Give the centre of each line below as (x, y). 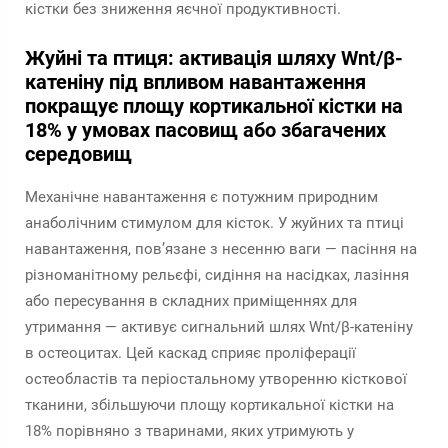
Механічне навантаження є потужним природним (201, 197)
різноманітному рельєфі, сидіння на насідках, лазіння (217, 275)
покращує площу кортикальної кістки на (214, 106)
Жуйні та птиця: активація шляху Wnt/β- (214, 58)
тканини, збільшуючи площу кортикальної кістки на (209, 405)
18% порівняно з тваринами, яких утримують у (189, 431)
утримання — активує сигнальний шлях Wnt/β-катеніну (219, 327)
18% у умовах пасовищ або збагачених (205, 130)
